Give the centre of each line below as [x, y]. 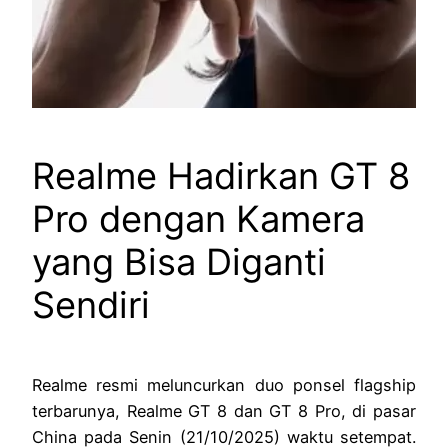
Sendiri [91, 305]
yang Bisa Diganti [179, 262]
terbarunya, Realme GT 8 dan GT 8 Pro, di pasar [224, 411]
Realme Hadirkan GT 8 [221, 176]
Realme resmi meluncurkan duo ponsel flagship [224, 385]
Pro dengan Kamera [198, 219]
